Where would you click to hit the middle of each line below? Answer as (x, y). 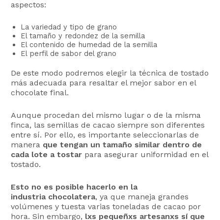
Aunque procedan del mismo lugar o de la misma (106, 115)
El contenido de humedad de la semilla (89, 44)
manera (27, 145)
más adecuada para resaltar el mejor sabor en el (104, 83)
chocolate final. (40, 93)
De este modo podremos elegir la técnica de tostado (110, 73)
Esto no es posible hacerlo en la (74, 187)
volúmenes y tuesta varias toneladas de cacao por (106, 206)
